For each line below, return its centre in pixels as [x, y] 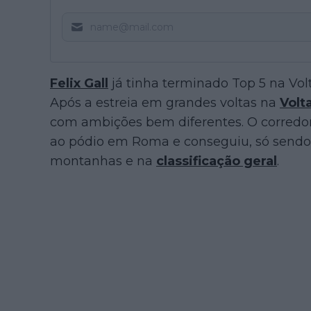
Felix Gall [79, 83]
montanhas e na [103, 161]
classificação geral [217, 161]
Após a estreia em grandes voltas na [165, 103]
